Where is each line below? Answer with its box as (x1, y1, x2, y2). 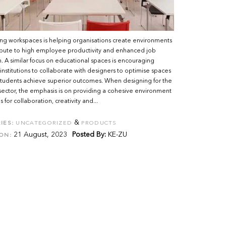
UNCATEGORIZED (16, 121, 73, 126)
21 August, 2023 (12, 131, 68, 138)
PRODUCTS (81, 121, 117, 126)
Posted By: (72, 131, 106, 138)
